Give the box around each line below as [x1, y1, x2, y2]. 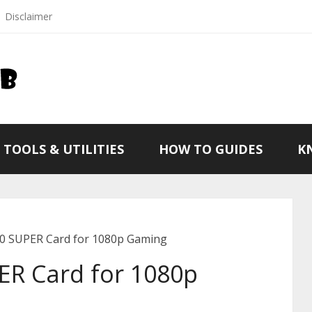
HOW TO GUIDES [159, 141, 263, 157]
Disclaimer [5, 10, 52, 23]
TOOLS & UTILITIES [3, 141, 124, 157]
